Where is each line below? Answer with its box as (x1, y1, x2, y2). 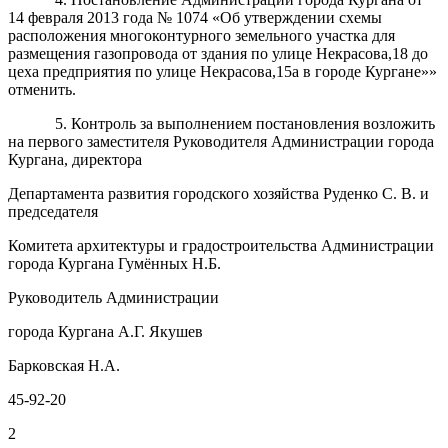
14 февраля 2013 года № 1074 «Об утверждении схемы (8, 8, 382, 26)
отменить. (8, 80, 76, 98)
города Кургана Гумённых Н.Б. (8, 254, 221, 272)
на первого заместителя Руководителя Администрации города (8, 132, 434, 150)
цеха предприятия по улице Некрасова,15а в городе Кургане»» (8, 62, 437, 80)
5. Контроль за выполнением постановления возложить (54, 114, 435, 132)
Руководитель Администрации (8, 288, 219, 306)
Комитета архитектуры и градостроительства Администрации (8, 236, 434, 254)
